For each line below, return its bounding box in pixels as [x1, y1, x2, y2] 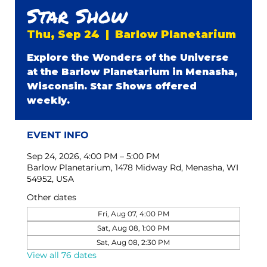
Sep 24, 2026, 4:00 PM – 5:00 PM [27, 151, 160, 162]
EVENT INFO [27, 129, 89, 141]
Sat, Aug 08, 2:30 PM [97, 238, 170, 247]
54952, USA [27, 173, 74, 185]
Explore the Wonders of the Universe [27, 52, 229, 64]
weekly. [27, 95, 70, 107]
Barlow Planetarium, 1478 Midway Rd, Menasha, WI [27, 162, 239, 173]
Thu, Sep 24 [27, 28, 100, 42]
